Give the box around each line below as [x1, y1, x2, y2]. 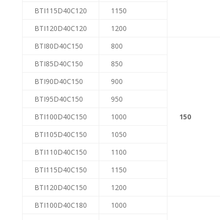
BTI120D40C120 [34, 23, 87, 33]
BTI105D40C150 [34, 129, 87, 139]
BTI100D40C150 [34, 111, 87, 121]
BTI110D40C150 [34, 147, 87, 157]
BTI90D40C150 [34, 76, 83, 86]
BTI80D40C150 [34, 41, 83, 51]
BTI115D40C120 [34, 5, 87, 15]
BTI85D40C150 [34, 58, 83, 68]
